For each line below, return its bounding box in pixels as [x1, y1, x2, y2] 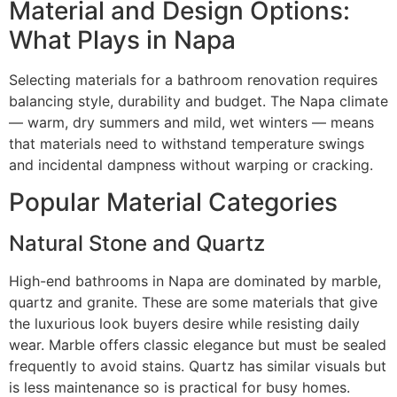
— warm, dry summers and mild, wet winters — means [9, 113, 374, 131]
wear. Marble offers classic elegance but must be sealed [9, 336, 386, 354]
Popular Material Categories [9, 187, 338, 218]
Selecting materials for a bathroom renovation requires [9, 70, 378, 89]
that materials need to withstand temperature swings [9, 134, 364, 152]
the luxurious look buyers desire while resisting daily [9, 315, 360, 333]
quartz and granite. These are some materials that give [9, 293, 378, 312]
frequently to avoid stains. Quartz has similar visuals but [9, 357, 386, 376]
